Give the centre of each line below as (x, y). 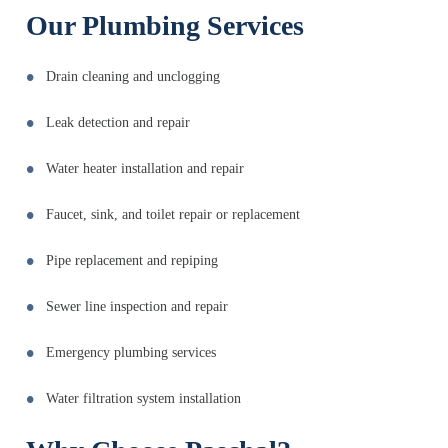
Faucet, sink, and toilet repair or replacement (173, 215)
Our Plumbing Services (165, 26)
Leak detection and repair (118, 123)
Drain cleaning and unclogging (133, 77)
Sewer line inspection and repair (137, 307)
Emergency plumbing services (131, 353)
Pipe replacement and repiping (132, 261)
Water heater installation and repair (145, 169)
